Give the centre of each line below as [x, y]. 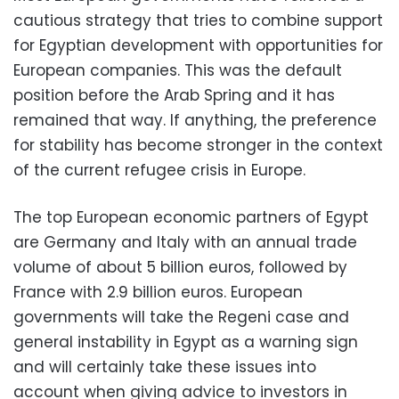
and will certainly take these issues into [165, 366]
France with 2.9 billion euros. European [158, 292]
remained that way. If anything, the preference [195, 120]
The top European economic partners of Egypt [191, 217]
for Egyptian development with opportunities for [198, 45]
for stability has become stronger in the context [198, 145]
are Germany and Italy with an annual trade [185, 242]
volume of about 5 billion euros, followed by [180, 267]
